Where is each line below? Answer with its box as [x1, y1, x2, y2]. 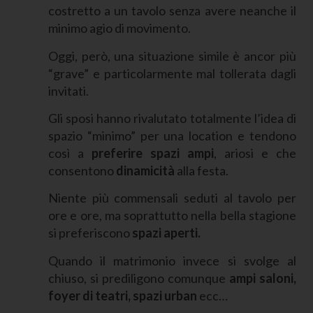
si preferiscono [48, 225, 132, 241]
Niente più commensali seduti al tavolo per [48, 190, 296, 206]
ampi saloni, [228, 270, 296, 286]
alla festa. [174, 162, 228, 178]
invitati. [48, 82, 89, 99]
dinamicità [115, 162, 175, 178]
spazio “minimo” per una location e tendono [48, 127, 296, 143]
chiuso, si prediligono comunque [48, 270, 229, 286]
